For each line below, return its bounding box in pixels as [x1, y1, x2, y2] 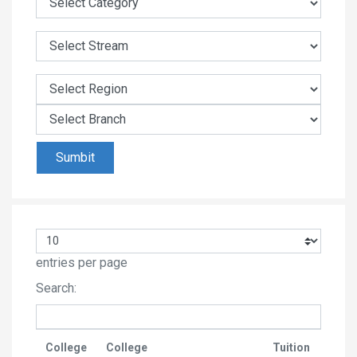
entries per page [36, 254, 127, 270]
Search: [36, 280, 76, 296]
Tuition [273, 340, 310, 354]
